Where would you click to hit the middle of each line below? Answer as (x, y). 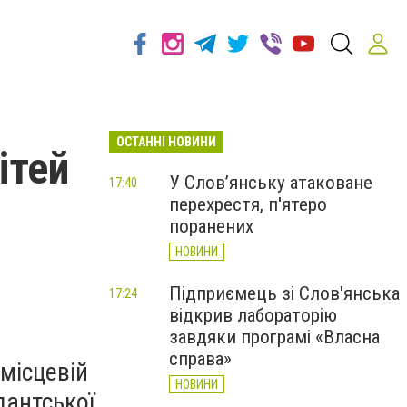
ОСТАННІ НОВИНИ (166, 142)
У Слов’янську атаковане (271, 183)
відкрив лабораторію (253, 315)
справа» (200, 359)
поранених (211, 226)
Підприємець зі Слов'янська (284, 293)
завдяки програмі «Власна (274, 337)
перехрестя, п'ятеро (248, 204)
